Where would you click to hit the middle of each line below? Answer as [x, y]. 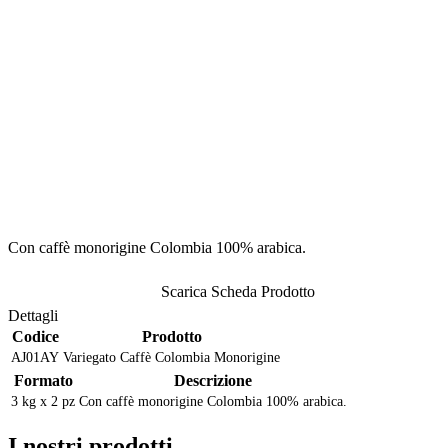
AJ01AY [35, 358]
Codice [35, 337]
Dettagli [33, 316]
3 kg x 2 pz [43, 402]
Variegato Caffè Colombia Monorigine [171, 358]
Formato [43, 381]
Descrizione [213, 381]
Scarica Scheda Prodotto [236, 292]
